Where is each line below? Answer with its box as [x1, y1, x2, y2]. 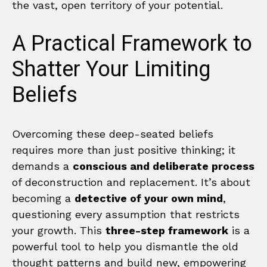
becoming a [12, 191, 74, 204]
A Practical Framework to [12, 27, 252, 60]
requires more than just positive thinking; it [12, 143, 235, 156]
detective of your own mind [74, 191, 223, 204]
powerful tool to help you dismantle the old [12, 240, 238, 253]
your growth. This [12, 223, 105, 237]
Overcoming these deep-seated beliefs [12, 127, 213, 140]
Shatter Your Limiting [12, 53, 210, 85]
